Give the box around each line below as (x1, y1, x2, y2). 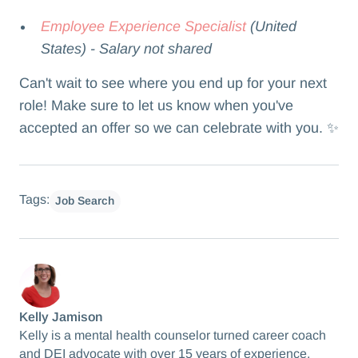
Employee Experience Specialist (41, 18, 247, 34)
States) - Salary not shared (41, 40, 213, 57)
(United (246, 18, 297, 34)
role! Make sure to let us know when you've (18, 97, 293, 114)
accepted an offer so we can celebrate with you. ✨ (18, 120, 339, 137)
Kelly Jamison (18, 310, 102, 324)
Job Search (55, 195, 115, 208)
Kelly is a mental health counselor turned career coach (18, 328, 326, 343)
